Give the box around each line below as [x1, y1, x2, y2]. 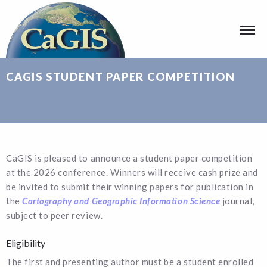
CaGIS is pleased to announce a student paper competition [6, 153, 253, 163]
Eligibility [6, 237, 45, 249]
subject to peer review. [6, 210, 103, 221]
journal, [220, 195, 254, 206]
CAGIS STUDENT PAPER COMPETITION [6, 70, 235, 83]
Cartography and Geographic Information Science [22, 195, 221, 206]
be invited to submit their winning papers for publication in [6, 181, 254, 192]
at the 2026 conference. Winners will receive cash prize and [6, 167, 258, 178]
